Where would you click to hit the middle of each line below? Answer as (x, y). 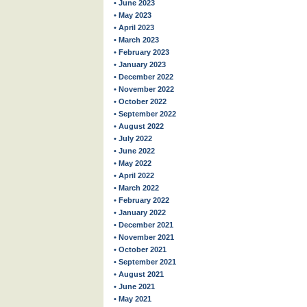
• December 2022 (144, 77)
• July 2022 (133, 138)
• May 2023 (133, 15)
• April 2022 (134, 175)
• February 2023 (142, 52)
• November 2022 (144, 89)
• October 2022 (140, 101)
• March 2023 (136, 40)
